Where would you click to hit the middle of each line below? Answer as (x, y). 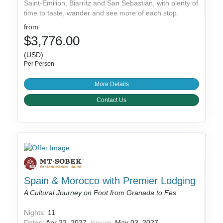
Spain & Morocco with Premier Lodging (110, 181)
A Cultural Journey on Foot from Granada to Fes (100, 193)
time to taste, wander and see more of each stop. (102, 13)
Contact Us (111, 100)
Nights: (36, 213)
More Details (111, 84)
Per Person (39, 64)
